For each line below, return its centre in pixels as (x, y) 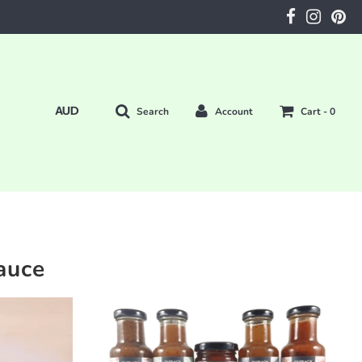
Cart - (315, 112)
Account (234, 112)
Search (153, 112)
